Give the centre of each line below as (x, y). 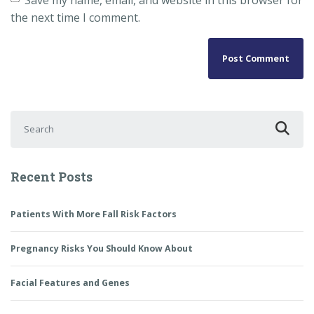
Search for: (38, 118)
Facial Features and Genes (70, 283)
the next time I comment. (75, 17)
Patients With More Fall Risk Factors (94, 214)
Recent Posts (52, 177)
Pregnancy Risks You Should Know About (102, 249)
